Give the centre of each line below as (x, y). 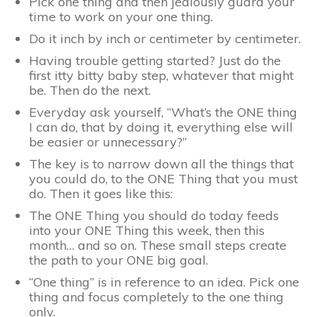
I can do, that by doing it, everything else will (161, 127)
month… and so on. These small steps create (158, 246)
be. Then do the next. (90, 91)
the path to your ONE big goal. (119, 260)
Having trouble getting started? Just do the (155, 61)
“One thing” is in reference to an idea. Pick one (164, 282)
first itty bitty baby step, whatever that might (161, 76)
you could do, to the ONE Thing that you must (163, 179)
